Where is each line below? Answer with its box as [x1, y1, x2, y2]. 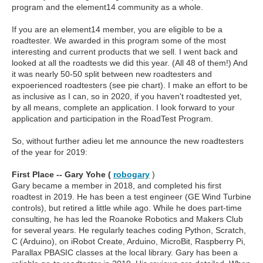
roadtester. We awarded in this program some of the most [12, 36, 226, 46]
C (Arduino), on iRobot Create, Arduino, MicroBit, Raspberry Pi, [12, 237, 245, 247]
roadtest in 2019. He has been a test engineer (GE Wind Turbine [12, 192, 251, 202]
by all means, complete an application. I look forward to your [12, 103, 235, 113]
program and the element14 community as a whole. [12, 2, 203, 12]
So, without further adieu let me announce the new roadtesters [12, 136, 244, 146]
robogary [113, 170, 150, 180]
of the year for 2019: [12, 147, 87, 157]
